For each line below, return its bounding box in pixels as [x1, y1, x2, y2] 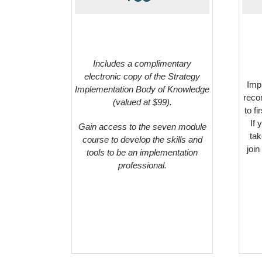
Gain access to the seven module [78, 121, 206, 132]
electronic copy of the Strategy [84, 71, 200, 81]
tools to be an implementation [87, 147, 198, 157]
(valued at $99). [112, 96, 172, 107]
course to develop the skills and [82, 134, 202, 144]
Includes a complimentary [93, 58, 191, 68]
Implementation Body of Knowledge [75, 84, 209, 94]
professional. [118, 160, 167, 170]
